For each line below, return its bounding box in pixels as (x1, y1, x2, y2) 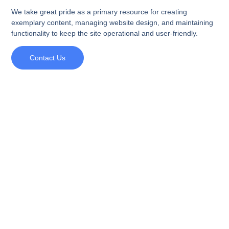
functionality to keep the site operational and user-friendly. (11, 29, 198, 38)
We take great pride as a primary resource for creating (11, 8, 188, 16)
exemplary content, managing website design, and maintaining (11, 18, 214, 27)
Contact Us (30, 54, 66, 62)
